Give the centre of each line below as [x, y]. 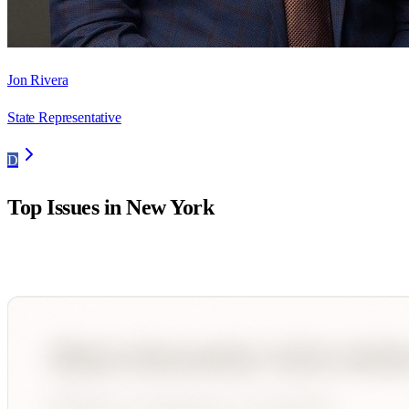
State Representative [64, 118]
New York [170, 208]
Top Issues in [67, 208]
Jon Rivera [38, 80]
